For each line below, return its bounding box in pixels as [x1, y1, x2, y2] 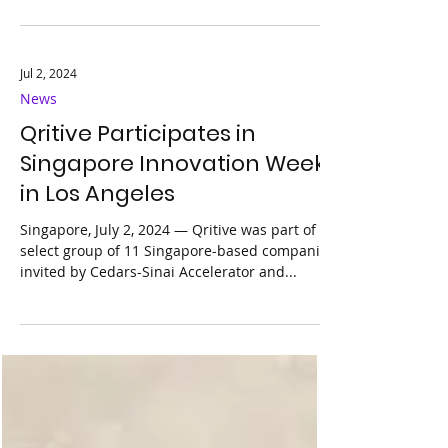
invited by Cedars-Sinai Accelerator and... [20, 311, 297, 331]
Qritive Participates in [20, 167, 256, 199]
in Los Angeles [20, 227, 175, 259]
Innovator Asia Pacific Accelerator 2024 [20, 12, 278, 32]
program [20, 33, 78, 53]
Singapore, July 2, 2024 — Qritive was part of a [20, 269, 174, 289]
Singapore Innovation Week [20, 197, 325, 229]
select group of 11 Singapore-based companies [20, 290, 335, 310]
